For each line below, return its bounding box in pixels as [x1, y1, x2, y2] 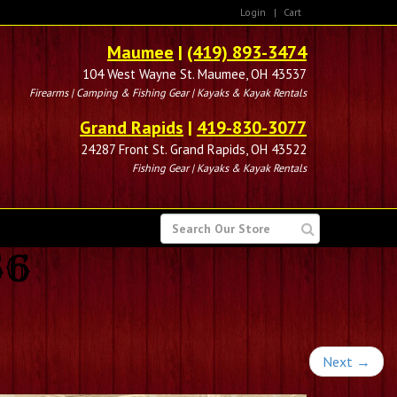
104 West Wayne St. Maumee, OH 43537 [82, 66, 307, 82]
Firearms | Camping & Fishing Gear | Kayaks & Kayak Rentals [29, 86, 307, 99]
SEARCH [160, 208, 207, 227]
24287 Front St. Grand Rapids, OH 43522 [81, 141, 307, 158]
